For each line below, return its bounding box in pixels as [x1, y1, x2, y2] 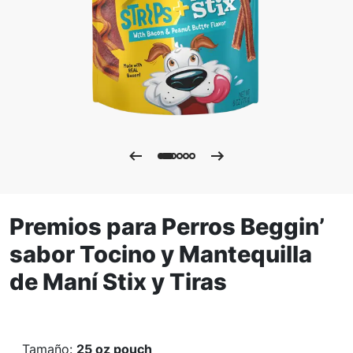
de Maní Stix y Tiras [9, 268, 227, 296]
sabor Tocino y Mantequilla [9, 240, 312, 269]
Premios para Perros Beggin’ [9, 213, 325, 241]
